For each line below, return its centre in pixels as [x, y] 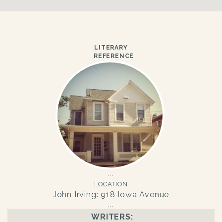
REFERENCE [114, 56]
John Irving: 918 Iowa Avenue [111, 194]
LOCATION [111, 184]
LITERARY [111, 48]
